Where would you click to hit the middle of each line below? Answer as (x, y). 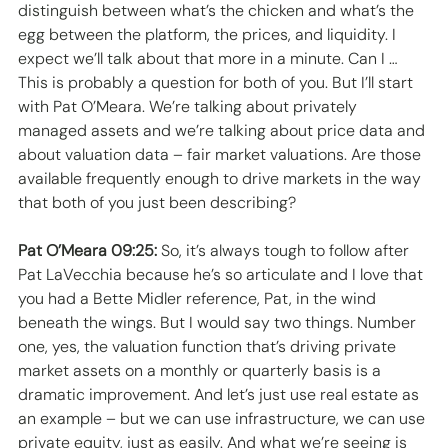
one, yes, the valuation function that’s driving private (209, 347)
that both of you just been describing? (159, 203)
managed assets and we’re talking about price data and (223, 131)
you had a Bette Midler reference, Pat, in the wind (199, 299)
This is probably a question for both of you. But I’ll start (217, 83)
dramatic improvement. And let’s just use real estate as (220, 395)
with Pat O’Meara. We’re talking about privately (189, 107)
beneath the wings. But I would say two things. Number (219, 323)
